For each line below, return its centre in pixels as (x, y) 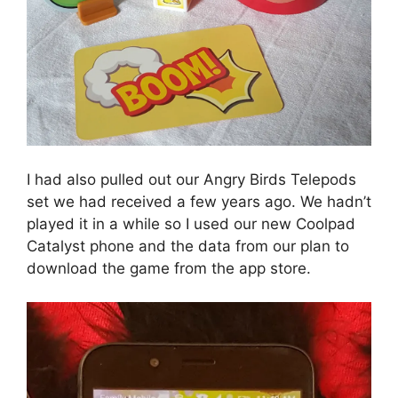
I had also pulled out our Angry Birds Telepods (191, 179)
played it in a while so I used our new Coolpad (191, 223)
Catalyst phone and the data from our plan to (188, 246)
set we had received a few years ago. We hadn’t (199, 201)
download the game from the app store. (169, 268)
